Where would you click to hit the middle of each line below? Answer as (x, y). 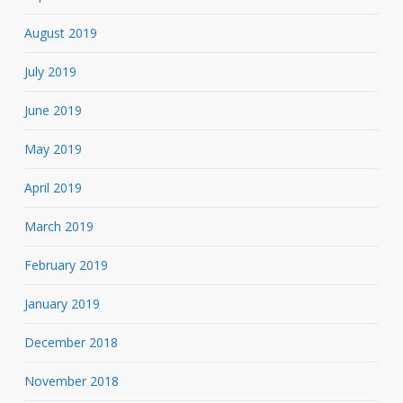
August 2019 (60, 32)
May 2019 (53, 148)
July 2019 (50, 71)
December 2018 (71, 342)
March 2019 (58, 226)
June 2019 (53, 110)
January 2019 (62, 303)
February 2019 (66, 264)
